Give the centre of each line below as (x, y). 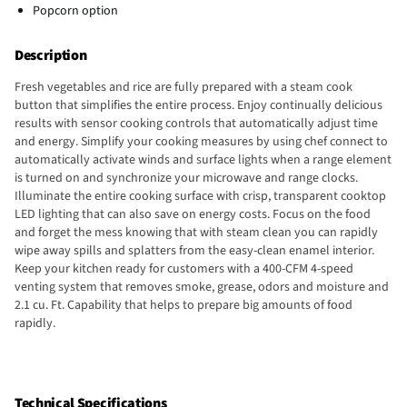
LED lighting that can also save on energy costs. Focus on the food (193, 215)
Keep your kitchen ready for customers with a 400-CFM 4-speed (184, 269)
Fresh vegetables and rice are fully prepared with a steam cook (184, 88)
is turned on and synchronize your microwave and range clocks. (186, 179)
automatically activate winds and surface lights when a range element (203, 160)
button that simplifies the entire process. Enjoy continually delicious (199, 106)
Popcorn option (75, 11)
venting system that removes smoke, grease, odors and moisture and (202, 288)
